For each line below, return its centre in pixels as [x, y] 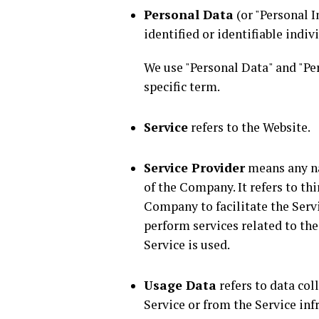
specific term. [182, 87]
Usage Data [180, 285]
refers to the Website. [249, 127]
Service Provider [194, 168]
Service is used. [187, 245]
